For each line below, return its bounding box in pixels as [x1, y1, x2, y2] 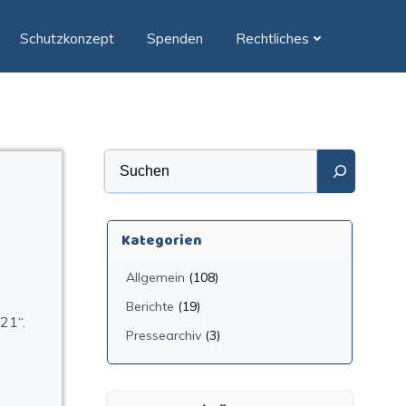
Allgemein [125, 269, 185, 285]
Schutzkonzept [20, 29, 114, 47]
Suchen [102, 150, 151, 169]
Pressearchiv [125, 327, 201, 343]
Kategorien [121, 229, 202, 253]
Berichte [125, 298, 174, 314]
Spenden [147, 29, 203, 47]
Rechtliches [236, 29, 309, 47]
